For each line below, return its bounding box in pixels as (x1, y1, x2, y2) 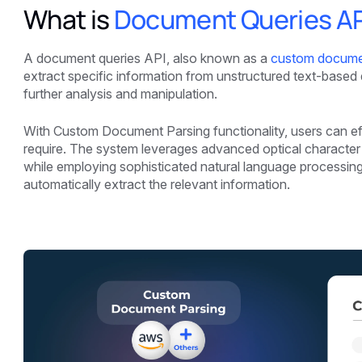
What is (23, 2, 114, 38)
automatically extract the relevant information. (23, 176, 290, 193)
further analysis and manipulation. (23, 86, 217, 103)
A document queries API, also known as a (23, 50, 271, 67)
